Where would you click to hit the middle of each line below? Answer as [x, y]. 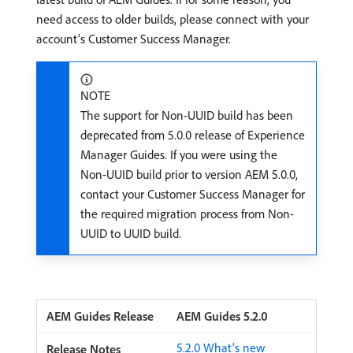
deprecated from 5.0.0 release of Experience [193, 135]
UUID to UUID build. [131, 233]
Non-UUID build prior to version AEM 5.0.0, [189, 174]
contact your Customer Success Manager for [193, 194]
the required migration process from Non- [187, 214]
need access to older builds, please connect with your [173, 19]
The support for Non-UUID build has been [187, 115]
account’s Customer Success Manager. [134, 39]
